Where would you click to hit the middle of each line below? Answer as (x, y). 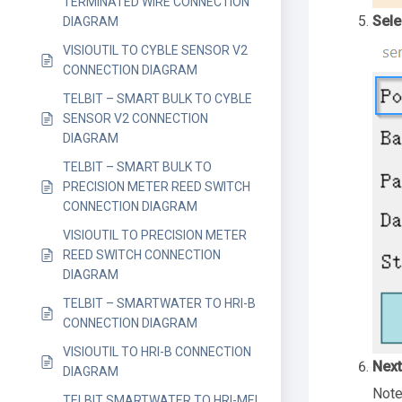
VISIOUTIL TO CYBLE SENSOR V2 (155, 50)
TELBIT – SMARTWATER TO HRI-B (159, 303)
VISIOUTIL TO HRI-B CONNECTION (157, 352)
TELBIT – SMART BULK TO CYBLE (157, 99)
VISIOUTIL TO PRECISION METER (155, 235)
